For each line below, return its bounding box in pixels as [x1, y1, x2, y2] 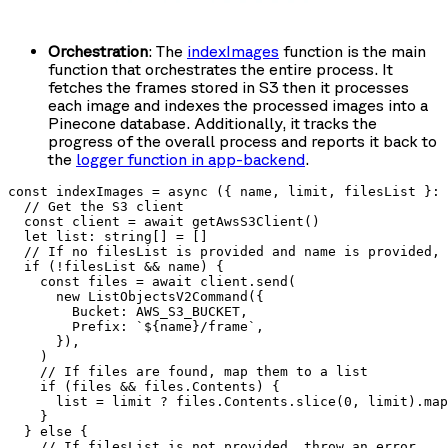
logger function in [76, 150, 208, 169]
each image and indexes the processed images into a [48, 96, 428, 115]
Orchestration [48, 42, 148, 61]
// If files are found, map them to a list [8, 364, 368, 380]
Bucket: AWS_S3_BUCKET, [8, 304, 248, 320]
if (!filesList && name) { [8, 259, 224, 275]
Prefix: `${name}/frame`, [8, 319, 264, 335]
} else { [8, 424, 88, 440]
